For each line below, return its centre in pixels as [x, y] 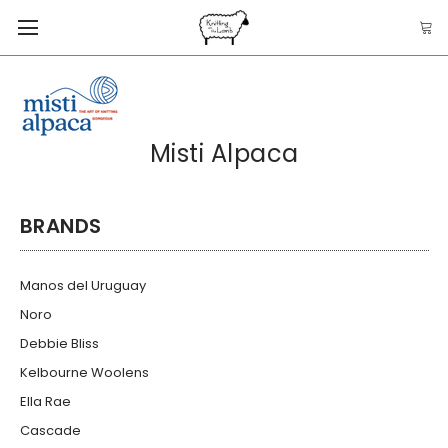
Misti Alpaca [224, 153]
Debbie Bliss [59, 343]
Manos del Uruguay [82, 285]
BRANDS [60, 225]
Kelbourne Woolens [84, 372]
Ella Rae [45, 401]
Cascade [50, 430]
